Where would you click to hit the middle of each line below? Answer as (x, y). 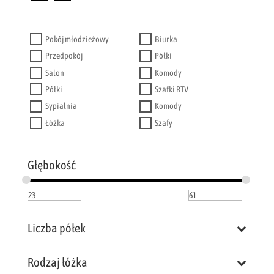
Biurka (166, 39)
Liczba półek (56, 228)
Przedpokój (64, 56)
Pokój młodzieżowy (77, 39)
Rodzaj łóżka (57, 262)
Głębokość (51, 165)
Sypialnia (61, 106)
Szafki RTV (172, 90)
